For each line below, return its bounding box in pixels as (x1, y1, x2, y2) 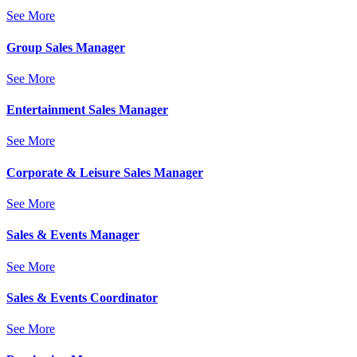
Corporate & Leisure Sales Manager (6, 165, 203, 179)
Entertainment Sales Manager (6, 103, 168, 117)
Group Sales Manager (6, 40, 125, 54)
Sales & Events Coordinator (6, 290, 158, 304)
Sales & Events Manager (6, 228, 139, 242)
